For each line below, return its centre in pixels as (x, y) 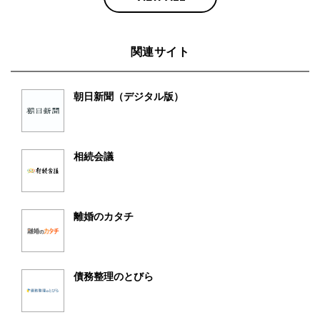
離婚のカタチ (104, 216)
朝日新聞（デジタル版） (129, 96)
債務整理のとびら (114, 276)
